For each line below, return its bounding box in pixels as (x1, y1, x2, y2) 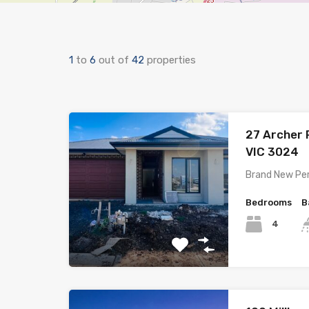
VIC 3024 (246, 145, 299, 159)
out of (99, 54, 132, 66)
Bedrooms (246, 197, 292, 208)
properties (147, 54, 196, 66)
